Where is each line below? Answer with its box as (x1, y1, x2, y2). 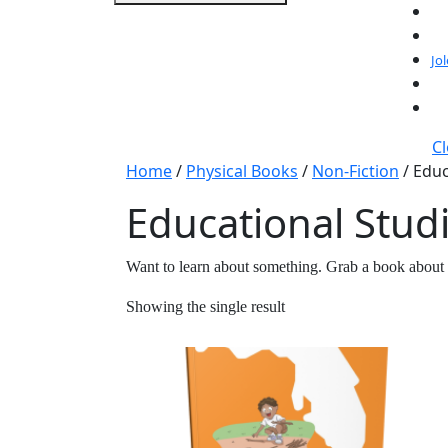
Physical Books (186, 160, 298, 182)
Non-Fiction (312, 160, 399, 182)
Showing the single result (126, 298, 285, 315)
